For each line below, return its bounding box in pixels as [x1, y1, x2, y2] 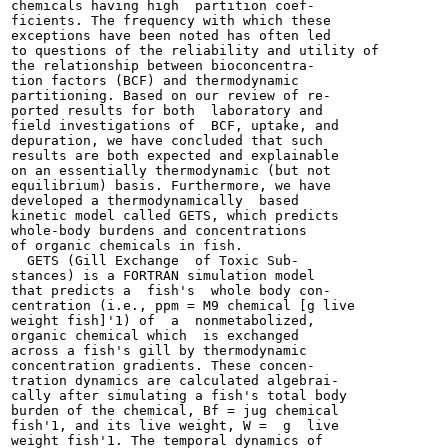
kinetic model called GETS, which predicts [11, 208, 339, 223]
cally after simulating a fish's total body [11, 388, 347, 403]
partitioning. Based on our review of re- [11, 88, 331, 103]
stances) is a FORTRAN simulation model [11, 268, 315, 283]
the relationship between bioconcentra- [11, 58, 315, 73]
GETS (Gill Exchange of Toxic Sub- [11, 253, 299, 268]
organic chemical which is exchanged [11, 328, 299, 343]
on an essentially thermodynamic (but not [11, 163, 331, 178]
